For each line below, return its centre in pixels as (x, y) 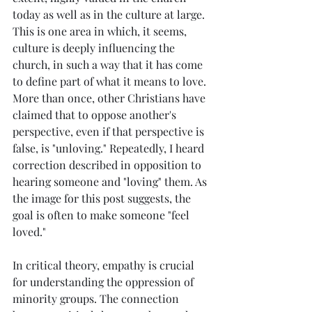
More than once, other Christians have (110, 97)
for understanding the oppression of (104, 281)
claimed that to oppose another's (96, 114)
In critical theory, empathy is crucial (105, 265)
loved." (29, 231)
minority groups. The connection (97, 298)
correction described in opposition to (108, 164)
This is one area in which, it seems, (101, 31)
